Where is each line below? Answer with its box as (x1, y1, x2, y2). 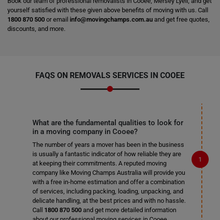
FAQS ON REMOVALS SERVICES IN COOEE (35, 71, 185, 80)
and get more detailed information (81, 206, 176, 214)
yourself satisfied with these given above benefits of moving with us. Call (7, 6, 208, 14)
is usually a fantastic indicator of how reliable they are (32, 150, 181, 158)
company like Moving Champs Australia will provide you (32, 169, 185, 176)
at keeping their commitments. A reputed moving (32, 160, 166, 167)
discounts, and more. (7, 25, 65, 32)
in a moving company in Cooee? (32, 127, 137, 136)
